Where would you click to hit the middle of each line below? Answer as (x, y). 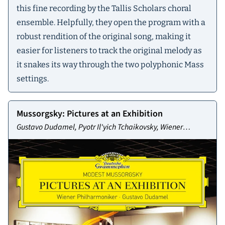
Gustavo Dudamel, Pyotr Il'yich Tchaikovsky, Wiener (100, 127)
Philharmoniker (42, 139)
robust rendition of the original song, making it (104, 37)
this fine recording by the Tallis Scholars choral (104, 9)
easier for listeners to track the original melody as (109, 51)
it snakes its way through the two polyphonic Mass (110, 65)
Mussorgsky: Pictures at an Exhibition (90, 114)
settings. (33, 79)
